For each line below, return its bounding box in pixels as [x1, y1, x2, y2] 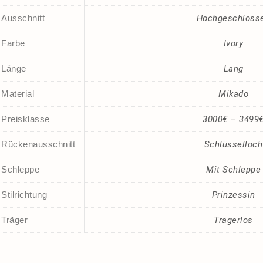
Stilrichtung [1, 189, 47, 200]
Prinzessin [211, 189, 255, 200]
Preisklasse [1, 113, 50, 124]
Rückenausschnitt [1, 139, 75, 149]
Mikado [218, 88, 248, 99]
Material [1, 88, 34, 99]
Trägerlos [214, 214, 253, 225]
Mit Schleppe [206, 164, 261, 175]
